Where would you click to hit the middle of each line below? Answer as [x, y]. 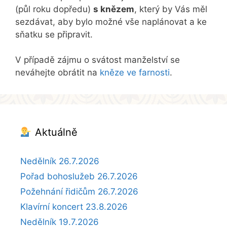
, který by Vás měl [171, 9]
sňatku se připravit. [54, 34]
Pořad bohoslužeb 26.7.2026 [79, 177]
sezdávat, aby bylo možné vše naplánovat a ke [111, 22]
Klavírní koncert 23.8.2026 [74, 207]
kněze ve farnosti [135, 73]
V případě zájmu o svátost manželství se [98, 60]
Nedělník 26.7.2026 [60, 161]
